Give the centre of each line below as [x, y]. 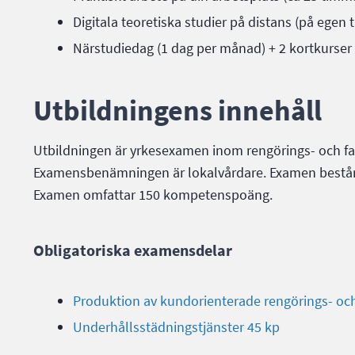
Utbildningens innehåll [177, 110]
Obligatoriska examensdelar [133, 250]
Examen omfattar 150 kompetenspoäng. [153, 195]
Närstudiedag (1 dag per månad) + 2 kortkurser [212, 48]
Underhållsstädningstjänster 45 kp [176, 327]
